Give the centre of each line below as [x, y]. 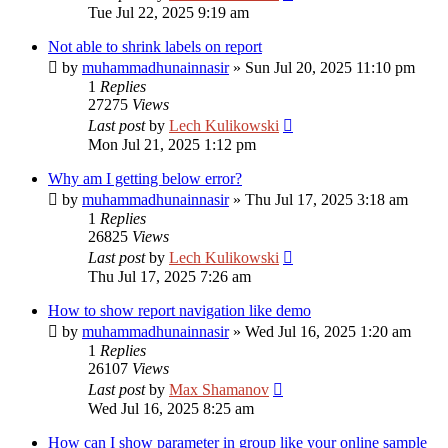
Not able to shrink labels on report [155, 46]
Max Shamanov [219, 389]
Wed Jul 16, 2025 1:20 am [328, 331]
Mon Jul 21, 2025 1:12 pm [172, 144]
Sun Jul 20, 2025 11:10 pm [330, 67]
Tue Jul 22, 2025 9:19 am [168, 12]
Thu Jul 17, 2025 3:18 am [326, 199]
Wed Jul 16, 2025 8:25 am [171, 408]
